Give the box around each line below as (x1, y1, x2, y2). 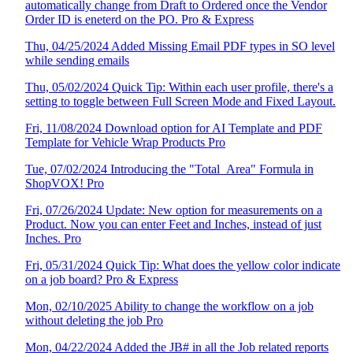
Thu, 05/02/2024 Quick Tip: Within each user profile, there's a (25, 80, 333, 94)
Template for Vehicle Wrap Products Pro (25, 136, 225, 149)
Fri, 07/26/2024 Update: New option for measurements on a (25, 203, 322, 217)
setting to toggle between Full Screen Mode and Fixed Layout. (25, 95, 336, 108)
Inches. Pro (25, 232, 81, 245)
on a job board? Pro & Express (25, 273, 178, 286)
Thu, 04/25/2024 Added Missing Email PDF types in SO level (25, 39, 335, 53)
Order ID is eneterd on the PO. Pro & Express (25, 13, 254, 26)
